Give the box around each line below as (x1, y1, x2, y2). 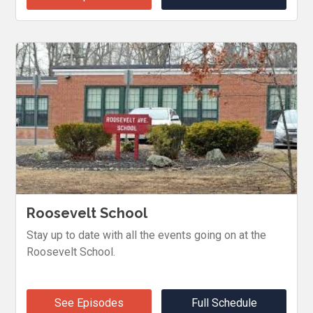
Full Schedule (191, 296, 257, 310)
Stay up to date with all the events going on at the (27, 228, 267, 242)
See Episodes (54, 296, 124, 310)
